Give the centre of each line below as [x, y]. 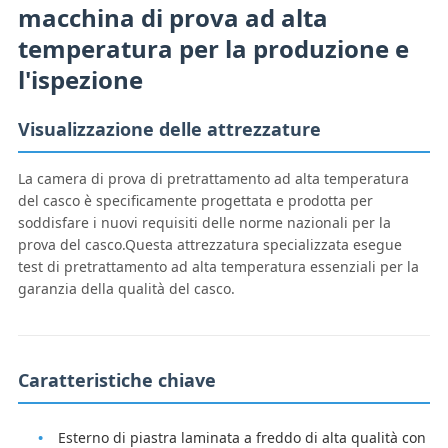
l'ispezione [80, 80]
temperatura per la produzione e [213, 49]
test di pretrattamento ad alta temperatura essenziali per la [218, 267]
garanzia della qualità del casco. [126, 289]
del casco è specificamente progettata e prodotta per [195, 201]
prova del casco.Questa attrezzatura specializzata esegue [209, 245]
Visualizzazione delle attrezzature [169, 129]
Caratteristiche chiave [116, 380]
